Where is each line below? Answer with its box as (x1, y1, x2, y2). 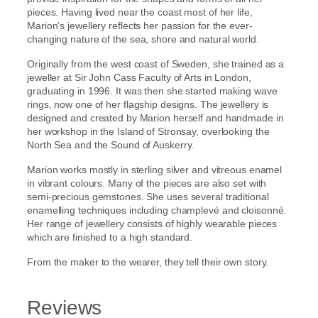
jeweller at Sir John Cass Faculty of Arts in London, (27, 71, 251, 83)
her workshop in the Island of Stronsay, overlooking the (27, 125, 270, 137)
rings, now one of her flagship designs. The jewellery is (27, 98, 269, 110)
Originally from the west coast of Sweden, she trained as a (27, 57, 285, 70)
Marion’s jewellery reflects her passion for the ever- (27, 19, 253, 31)
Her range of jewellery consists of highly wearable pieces (27, 217, 278, 229)
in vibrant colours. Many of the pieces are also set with (27, 177, 267, 189)
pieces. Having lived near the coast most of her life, (27, 6, 253, 18)
